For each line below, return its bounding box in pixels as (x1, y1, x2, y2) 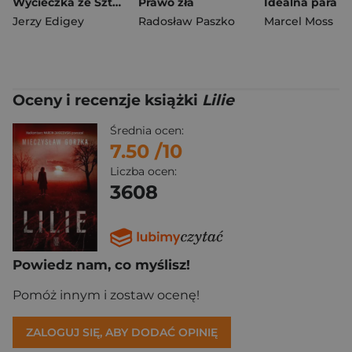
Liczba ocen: (110, 163, 177, 178)
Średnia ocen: (110, 123, 184, 137)
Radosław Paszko (138, 13, 235, 28)
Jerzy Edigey (13, 13, 84, 28)
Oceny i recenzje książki (13, 90, 202, 109)
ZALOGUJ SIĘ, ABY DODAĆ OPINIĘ (26, 325, 218, 340)
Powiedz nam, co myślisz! (13, 257, 190, 273)
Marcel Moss (264, 13, 333, 28)
